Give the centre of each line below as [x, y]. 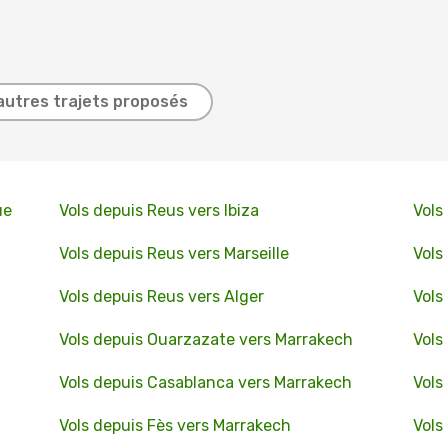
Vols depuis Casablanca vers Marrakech [205, 382]
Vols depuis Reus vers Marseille [173, 253]
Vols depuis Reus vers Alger [161, 296]
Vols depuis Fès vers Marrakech [174, 425]
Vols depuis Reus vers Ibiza [158, 210]
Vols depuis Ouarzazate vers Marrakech [205, 339]
